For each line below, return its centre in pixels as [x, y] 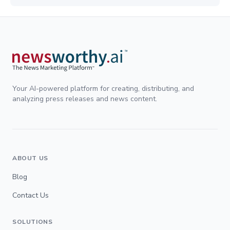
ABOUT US [30, 158]
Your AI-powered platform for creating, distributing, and [103, 88]
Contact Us [31, 195]
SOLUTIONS [33, 222]
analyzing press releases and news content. [85, 99]
